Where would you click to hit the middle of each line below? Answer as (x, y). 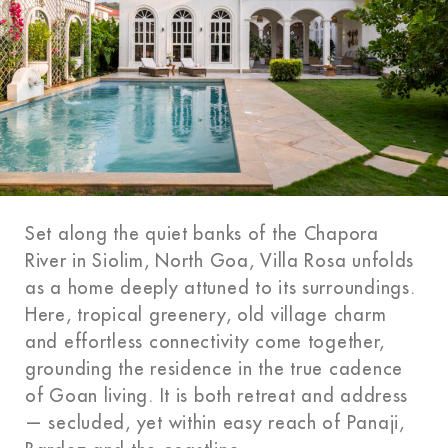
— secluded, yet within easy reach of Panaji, (215, 422)
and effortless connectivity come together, (205, 341)
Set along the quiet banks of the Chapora (202, 233)
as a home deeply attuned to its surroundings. (220, 287)
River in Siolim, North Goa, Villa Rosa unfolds (220, 260)
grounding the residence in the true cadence (214, 368)
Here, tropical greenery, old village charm (206, 314)
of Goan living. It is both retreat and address (217, 395)
